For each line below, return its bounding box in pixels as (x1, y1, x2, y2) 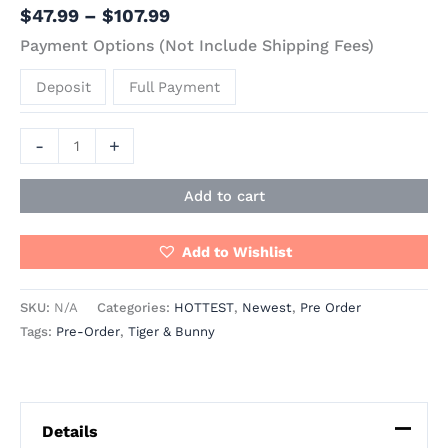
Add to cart (183, 186, 265, 205)
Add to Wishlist (181, 242, 292, 261)
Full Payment (129, 77, 221, 96)
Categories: (97, 300, 174, 316)
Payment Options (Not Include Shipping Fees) (20, 36, 374, 56)
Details (41, 421, 98, 441)
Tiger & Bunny (128, 324, 215, 340)
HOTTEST (174, 300, 234, 316)
